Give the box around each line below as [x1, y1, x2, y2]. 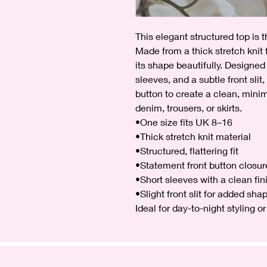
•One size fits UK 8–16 [135, 116, 232, 128]
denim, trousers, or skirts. [135, 102, 242, 114]
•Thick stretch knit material [135, 131, 251, 142]
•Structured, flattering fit [135, 145, 238, 157]
